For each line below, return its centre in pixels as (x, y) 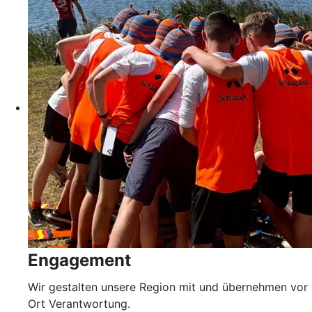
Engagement (79, 260)
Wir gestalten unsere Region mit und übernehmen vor (168, 287)
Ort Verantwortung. (79, 303)
